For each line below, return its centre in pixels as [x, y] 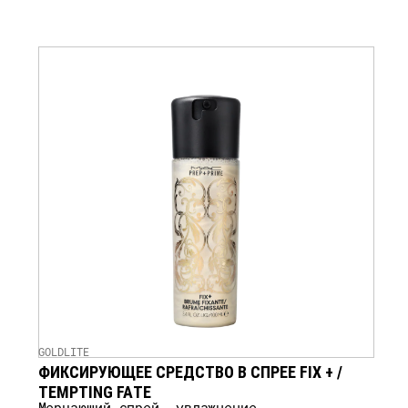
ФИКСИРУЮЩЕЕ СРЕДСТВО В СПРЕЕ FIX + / [190, 372]
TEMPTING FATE [94, 392]
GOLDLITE [63, 352]
